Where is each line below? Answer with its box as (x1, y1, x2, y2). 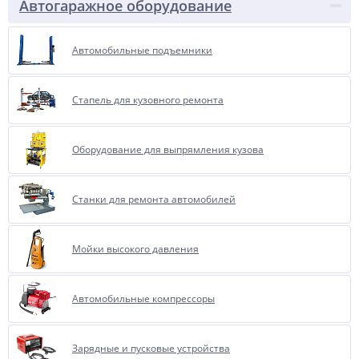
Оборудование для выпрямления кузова (72, 143, 264, 156)
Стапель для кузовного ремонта (72, 93, 224, 107)
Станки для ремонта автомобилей (72, 192, 236, 206)
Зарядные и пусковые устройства (72, 341, 230, 355)
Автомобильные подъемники (72, 43, 212, 57)
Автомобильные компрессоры (72, 292, 215, 305)
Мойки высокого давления (72, 242, 199, 256)
